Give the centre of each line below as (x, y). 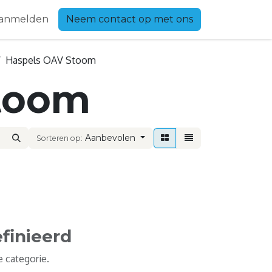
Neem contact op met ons (130, 19)
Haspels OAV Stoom (51, 60)
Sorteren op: (60, 138)
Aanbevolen (110, 138)
